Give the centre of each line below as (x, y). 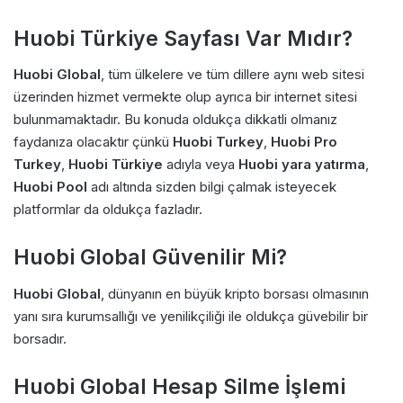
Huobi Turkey (218, 142)
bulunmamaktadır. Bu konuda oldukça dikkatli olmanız (175, 120)
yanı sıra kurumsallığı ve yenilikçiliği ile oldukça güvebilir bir (191, 316)
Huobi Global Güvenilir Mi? (150, 258)
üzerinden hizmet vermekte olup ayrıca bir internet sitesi (185, 97)
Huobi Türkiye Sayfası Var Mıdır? (183, 38)
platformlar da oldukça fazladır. (108, 210)
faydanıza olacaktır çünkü (93, 142)
